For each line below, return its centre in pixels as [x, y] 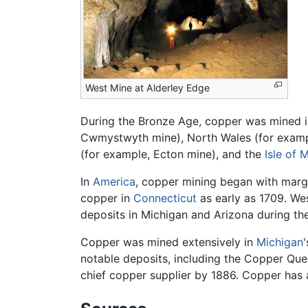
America [114, 182]
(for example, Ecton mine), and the [173, 154]
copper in [107, 198]
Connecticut [165, 198]
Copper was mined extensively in [168, 242]
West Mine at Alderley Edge [147, 87]
